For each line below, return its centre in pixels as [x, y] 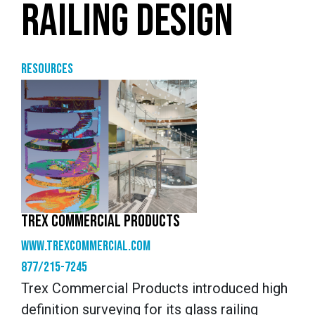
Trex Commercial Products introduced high [154, 288]
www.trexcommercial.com [86, 246]
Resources [47, 69]
